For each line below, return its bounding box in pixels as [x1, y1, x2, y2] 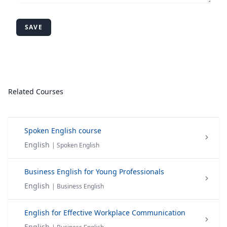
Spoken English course [24, 126, 101, 135]
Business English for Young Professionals [24, 167, 164, 176]
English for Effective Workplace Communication [24, 208, 185, 217]
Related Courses [8, 87, 63, 96]
